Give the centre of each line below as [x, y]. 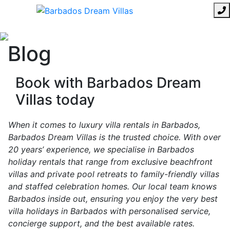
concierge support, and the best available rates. [101, 223]
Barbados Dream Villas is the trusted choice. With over [114, 137]
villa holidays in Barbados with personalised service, [109, 211]
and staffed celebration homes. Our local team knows [112, 186]
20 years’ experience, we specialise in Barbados [101, 149]
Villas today [55, 100]
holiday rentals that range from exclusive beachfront [110, 162]
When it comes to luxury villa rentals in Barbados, [104, 125]
